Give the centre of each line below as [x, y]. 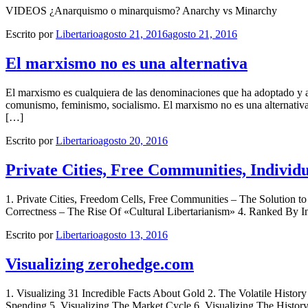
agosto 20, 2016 [133, 141]
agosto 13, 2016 [133, 235]
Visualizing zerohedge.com [100, 264]
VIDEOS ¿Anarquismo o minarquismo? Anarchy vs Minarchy [141, 11]
